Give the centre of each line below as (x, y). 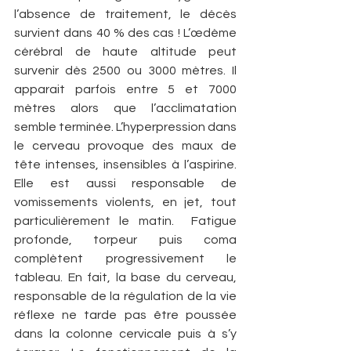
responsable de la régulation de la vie (125, 296)
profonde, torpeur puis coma (125, 239)
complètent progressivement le (125, 258)
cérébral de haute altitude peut (125, 51)
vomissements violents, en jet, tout (125, 202)
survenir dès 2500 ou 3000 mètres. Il (125, 70)
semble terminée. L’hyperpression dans (125, 127)
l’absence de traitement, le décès (125, 14)
